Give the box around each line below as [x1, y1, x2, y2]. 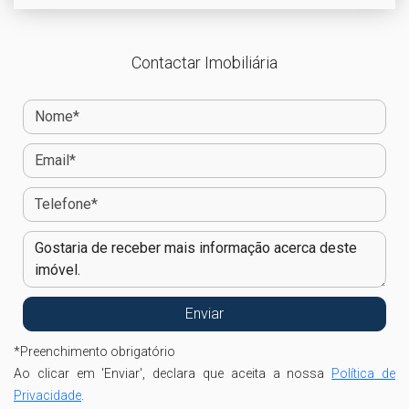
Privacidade [14, 388, 81, 403]
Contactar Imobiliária [131, 53, 278, 72]
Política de [331, 366, 396, 381]
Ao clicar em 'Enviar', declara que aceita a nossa [14, 366, 332, 381]
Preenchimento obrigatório [20, 344, 175, 359]
